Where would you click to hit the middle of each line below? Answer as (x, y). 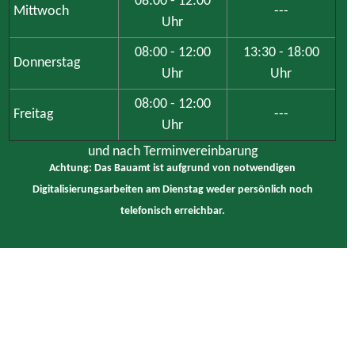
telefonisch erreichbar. (172, 212)
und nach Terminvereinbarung (172, 152)
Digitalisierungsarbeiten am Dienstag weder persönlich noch (172, 190)
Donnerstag (46, 63)
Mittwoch (41, 11)
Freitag (33, 115)
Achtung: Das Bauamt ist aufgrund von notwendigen (173, 169)
